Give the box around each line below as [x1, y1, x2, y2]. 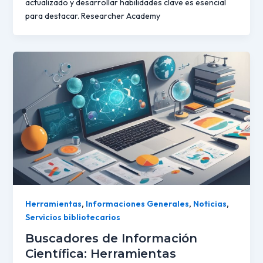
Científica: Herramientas [25, 247, 176, 261]
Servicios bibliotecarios [25, 212, 120, 223]
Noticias [193, 198, 227, 210]
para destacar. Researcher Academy [25, 11, 160, 22]
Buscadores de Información [25, 231, 197, 246]
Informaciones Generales [85, 198, 189, 210]
